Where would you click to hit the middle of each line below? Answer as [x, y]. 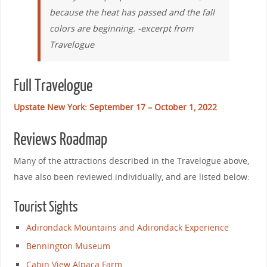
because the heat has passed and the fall [132, 13]
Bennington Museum [69, 246]
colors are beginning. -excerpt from [121, 29]
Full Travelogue [53, 86]
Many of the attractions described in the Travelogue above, [131, 161]
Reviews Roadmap [60, 140]
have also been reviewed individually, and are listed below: [131, 177]
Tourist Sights [46, 208]
